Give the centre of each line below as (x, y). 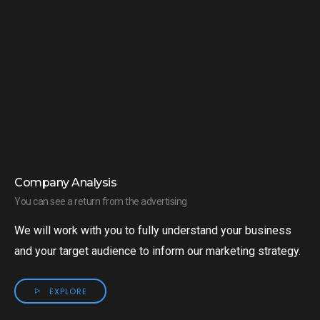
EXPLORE (68, 291)
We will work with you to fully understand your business (153, 230)
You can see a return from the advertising (101, 201)
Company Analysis (65, 182)
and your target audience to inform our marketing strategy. (157, 251)
